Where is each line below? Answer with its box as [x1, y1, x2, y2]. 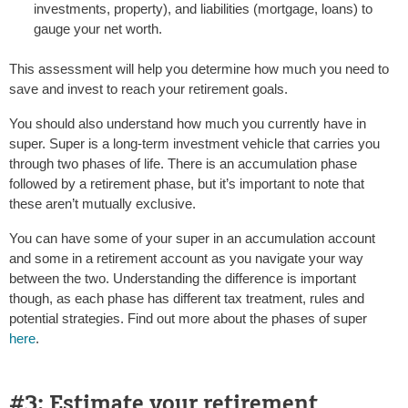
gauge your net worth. [34, 21, 162, 37]
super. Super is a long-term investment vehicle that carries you [9, 136, 380, 152]
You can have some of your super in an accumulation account [9, 230, 375, 247]
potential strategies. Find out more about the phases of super [9, 311, 367, 327]
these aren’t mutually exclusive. [9, 196, 196, 212]
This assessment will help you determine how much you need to [9, 61, 389, 77]
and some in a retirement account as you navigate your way [9, 250, 363, 267]
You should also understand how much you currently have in [9, 116, 366, 132]
